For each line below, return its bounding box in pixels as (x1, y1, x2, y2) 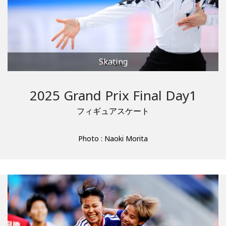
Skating (98, 55, 128, 67)
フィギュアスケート (77, 105, 149, 117)
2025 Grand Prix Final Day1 (29, 86, 197, 104)
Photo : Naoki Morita (78, 133, 148, 143)
